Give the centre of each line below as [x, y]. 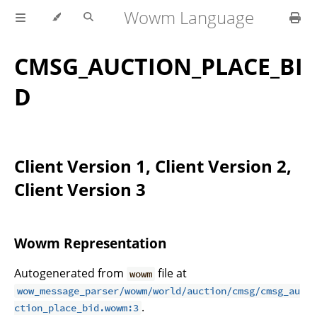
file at [171, 273]
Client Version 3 [80, 190]
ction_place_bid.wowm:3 [76, 307]
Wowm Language [189, 17]
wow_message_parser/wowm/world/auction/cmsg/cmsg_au [159, 290]
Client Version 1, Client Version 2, [153, 166]
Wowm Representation [90, 243]
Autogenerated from [70, 273]
